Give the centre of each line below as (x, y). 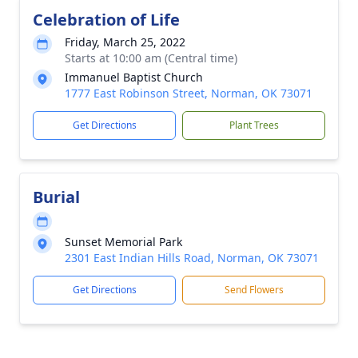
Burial (56, 197)
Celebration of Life (106, 20)
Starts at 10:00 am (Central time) (151, 58)
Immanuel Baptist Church (134, 77)
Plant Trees (254, 125)
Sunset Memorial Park (123, 242)
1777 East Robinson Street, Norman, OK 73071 (189, 93)
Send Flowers (254, 290)
